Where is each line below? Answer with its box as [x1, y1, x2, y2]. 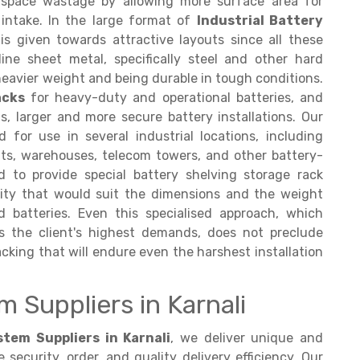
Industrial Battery [196, 13, 324, 28]
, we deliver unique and [170, 330, 324, 346]
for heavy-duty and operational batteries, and [24, 90, 323, 105]
